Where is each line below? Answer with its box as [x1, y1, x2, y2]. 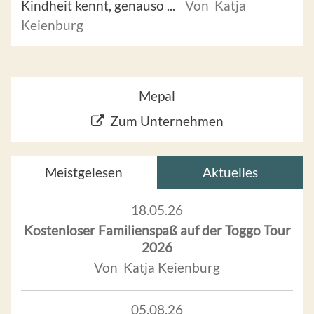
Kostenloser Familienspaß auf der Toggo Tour [23, 222, 291, 239]
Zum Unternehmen [109, 113, 224, 130]
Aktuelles [203, 164, 258, 181]
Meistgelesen [45, 164, 123, 181]
